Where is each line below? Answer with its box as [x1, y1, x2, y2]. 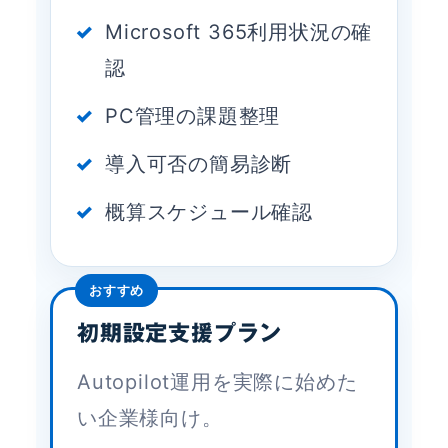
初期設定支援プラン [77, 322, 283, 345]
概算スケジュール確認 [105, 200, 313, 225]
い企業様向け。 [77, 406, 223, 431]
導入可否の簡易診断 [105, 152, 293, 177]
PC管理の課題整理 [105, 104, 281, 129]
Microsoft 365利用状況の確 [105, 20, 373, 45]
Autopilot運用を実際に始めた [77, 370, 358, 395]
